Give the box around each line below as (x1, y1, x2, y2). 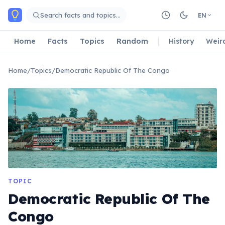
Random (117, 36, 148, 46)
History (169, 36, 194, 46)
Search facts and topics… (40, 11, 121, 19)
